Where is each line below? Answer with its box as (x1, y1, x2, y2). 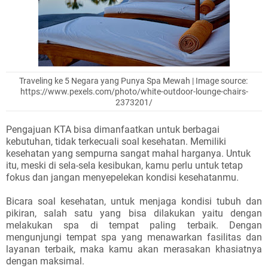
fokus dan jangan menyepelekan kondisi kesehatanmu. (6, 172, 239, 183)
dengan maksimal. (6, 255, 84, 267)
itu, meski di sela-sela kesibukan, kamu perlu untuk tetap (6, 160, 243, 171)
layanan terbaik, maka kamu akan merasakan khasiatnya (6, 243, 262, 255)
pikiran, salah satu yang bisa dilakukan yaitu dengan (6, 208, 262, 219)
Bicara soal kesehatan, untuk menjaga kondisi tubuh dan (6, 196, 262, 207)
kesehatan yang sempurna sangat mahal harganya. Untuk (6, 148, 251, 159)
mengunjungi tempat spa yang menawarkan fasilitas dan (6, 232, 262, 243)
